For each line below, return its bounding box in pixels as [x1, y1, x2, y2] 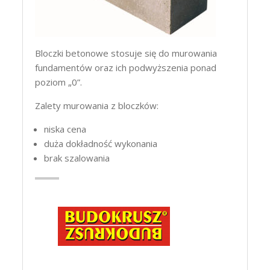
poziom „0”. [35, 76, 83, 89]
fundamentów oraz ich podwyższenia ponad [35, 61, 217, 74]
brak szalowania [44, 152, 110, 165]
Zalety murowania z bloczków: [35, 99, 159, 112]
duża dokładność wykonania [44, 137, 158, 150]
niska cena [44, 123, 87, 136]
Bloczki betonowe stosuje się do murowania [35, 47, 218, 60]
